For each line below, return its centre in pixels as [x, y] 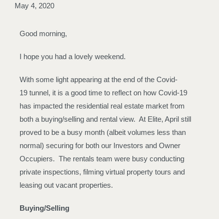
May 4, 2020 [34, 6]
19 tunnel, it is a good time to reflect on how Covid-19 [103, 93]
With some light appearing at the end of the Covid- [99, 79]
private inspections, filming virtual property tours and [102, 172]
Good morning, [43, 33]
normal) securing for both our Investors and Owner [100, 145]
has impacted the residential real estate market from [102, 106]
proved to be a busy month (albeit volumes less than [103, 132]
